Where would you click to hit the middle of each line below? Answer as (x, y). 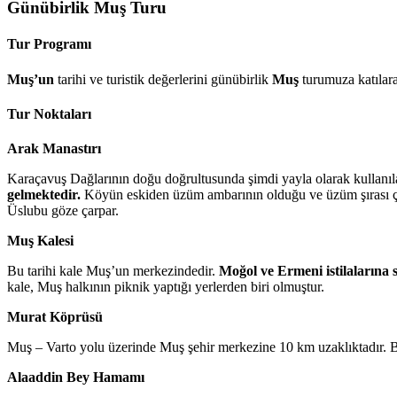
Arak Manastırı (56, 149)
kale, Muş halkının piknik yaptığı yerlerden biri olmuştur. (166, 287)
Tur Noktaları (49, 113)
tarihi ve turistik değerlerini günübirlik (163, 79)
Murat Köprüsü (55, 317)
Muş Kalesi (40, 241)
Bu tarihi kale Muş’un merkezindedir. (113, 271)
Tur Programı (49, 44)
